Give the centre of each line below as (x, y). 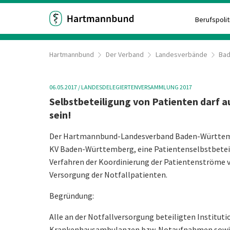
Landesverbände (181, 54)
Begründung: (72, 195)
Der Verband (124, 54)
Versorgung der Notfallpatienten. (108, 174)
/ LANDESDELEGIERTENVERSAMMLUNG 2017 (135, 87)
